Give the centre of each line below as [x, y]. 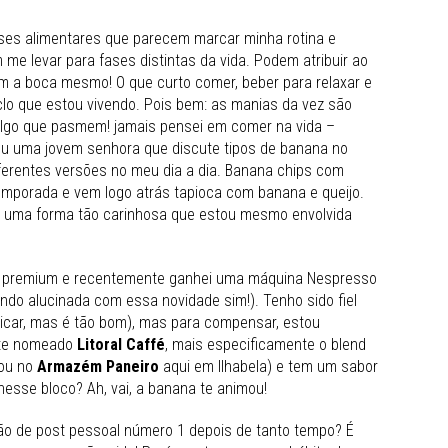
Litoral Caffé [119, 344]
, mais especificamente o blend [265, 344]
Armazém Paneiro [98, 366]
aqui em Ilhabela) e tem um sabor [268, 366]
